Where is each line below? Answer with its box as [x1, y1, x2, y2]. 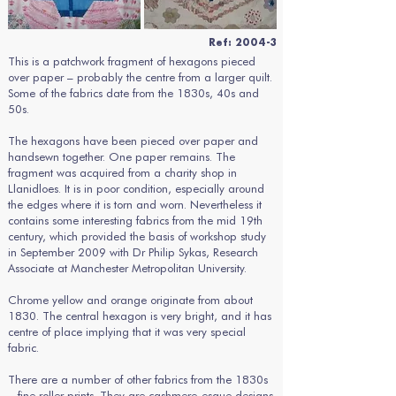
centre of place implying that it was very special [8, 324, 246, 339]
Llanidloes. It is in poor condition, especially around [8, 181, 264, 195]
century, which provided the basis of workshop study [8, 229, 266, 243]
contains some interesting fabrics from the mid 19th [8, 213, 263, 227]
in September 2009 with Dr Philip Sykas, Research [8, 245, 258, 259]
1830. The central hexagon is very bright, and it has [8, 308, 271, 323]
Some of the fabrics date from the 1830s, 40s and [8, 86, 259, 100]
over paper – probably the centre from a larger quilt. [8, 70, 272, 84]
